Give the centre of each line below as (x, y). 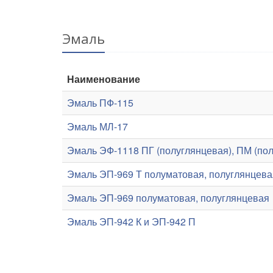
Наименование (104, 79)
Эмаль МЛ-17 (97, 126)
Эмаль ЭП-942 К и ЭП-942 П (131, 222)
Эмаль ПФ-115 (100, 103)
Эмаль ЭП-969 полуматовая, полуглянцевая (168, 198)
